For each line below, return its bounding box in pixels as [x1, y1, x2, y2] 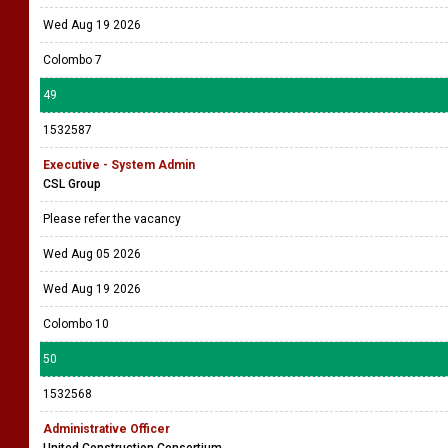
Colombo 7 [43, 53, 102, 67]
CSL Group [43, 177, 101, 191]
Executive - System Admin [43, 158, 195, 172]
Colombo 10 [43, 317, 109, 331]
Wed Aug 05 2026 [43, 247, 141, 261]
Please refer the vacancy [43, 212, 184, 226]
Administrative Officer [43, 422, 170, 436]
